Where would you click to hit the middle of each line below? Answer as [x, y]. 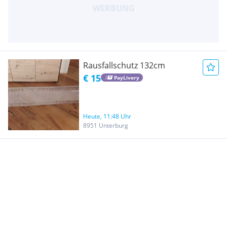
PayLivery [126, 78]
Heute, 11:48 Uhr [107, 116]
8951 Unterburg [106, 125]
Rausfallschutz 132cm [124, 65]
